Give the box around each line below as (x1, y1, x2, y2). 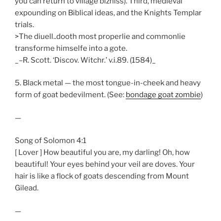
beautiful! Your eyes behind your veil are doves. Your (15, 160, 195, 169)
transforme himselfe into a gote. (15, 43, 127, 53)
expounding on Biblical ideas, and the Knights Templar (15, 8, 202, 17)
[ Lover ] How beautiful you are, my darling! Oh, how (15, 148, 190, 157)
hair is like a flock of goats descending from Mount (15, 172, 189, 181)
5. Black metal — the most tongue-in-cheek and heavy (15, 78, 201, 88)
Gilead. (15, 184, 38, 193)
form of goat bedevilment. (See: (15, 90, 126, 100)
